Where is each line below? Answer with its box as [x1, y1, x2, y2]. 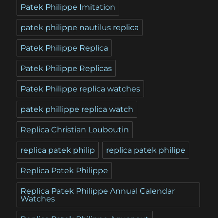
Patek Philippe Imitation [20, 2, 116, 12]
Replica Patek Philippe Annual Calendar [20, 186, 175, 196]
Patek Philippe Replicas [20, 64, 112, 73]
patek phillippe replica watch [20, 105, 134, 114]
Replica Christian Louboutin [20, 125, 129, 135]
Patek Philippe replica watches [20, 84, 141, 94]
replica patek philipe [106, 145, 186, 155]
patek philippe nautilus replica [20, 23, 139, 33]
